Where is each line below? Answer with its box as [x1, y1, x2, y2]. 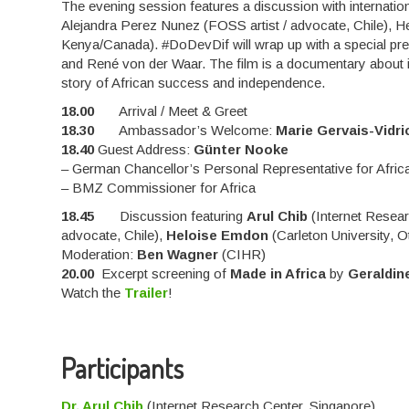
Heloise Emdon [166, 227, 269, 244]
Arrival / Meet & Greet [94, 103, 248, 120]
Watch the [61, 285, 125, 301]
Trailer [124, 285, 169, 301]
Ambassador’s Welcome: [94, 122, 277, 139]
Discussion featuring [94, 208, 247, 225]
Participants [61, 351, 184, 386]
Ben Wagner [137, 246, 219, 263]
